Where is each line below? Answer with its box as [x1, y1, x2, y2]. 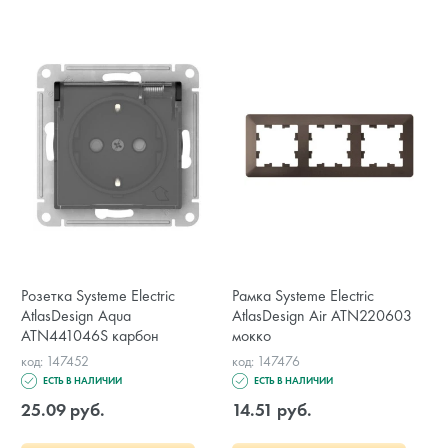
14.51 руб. [232, 397, 313, 421]
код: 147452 [21, 352, 89, 370]
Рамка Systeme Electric [232, 285, 375, 306]
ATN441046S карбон [21, 325, 159, 346]
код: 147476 [232, 352, 301, 370]
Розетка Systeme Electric [21, 285, 175, 306]
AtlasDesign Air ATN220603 [232, 305, 413, 326]
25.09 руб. [21, 397, 105, 421]
